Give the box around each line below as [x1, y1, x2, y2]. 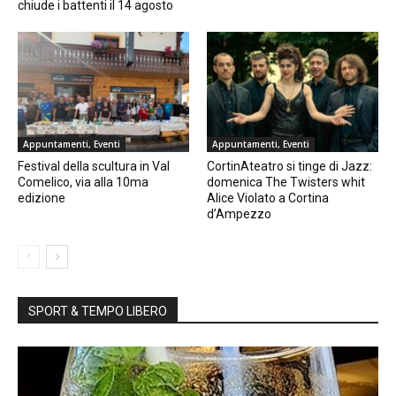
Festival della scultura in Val [18, 158, 170, 173]
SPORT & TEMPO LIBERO [28, 303, 167, 318]
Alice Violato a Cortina [207, 190, 329, 205]
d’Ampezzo [207, 206, 271, 221]
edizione [18, 190, 65, 205]
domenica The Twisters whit [207, 174, 365, 189]
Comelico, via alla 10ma [18, 174, 148, 189]
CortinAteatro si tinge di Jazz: [207, 158, 372, 173]
